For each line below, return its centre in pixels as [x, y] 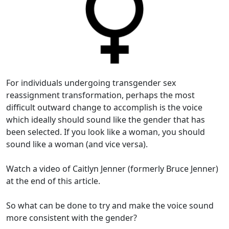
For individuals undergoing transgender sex [91, 83]
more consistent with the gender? [72, 218]
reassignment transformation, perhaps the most [100, 95]
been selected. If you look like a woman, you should [106, 132]
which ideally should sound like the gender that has [106, 120]
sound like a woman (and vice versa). [77, 144]
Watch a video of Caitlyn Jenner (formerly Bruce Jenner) [112, 169]
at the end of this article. [53, 181]
